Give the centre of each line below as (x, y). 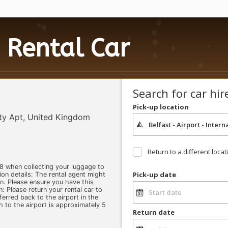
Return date (153, 212)
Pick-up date (154, 175)
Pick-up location (161, 107)
